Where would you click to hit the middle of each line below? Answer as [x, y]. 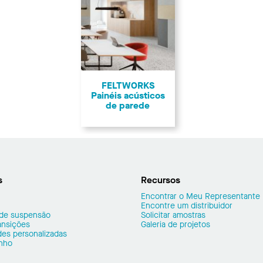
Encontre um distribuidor [187, 205]
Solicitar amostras [173, 215]
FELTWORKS [128, 86]
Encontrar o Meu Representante [200, 196]
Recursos [161, 180]
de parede [128, 106]
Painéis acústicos [128, 96]
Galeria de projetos [176, 224]
